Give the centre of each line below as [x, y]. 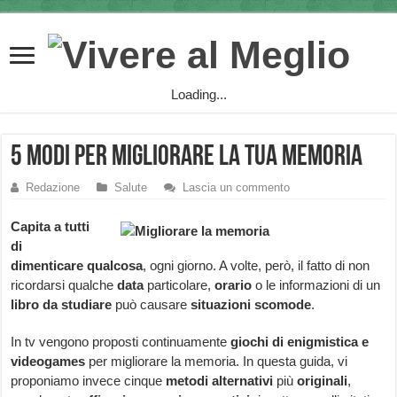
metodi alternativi [220, 381]
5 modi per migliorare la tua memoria [187, 158]
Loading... [198, 95]
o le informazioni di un [316, 285]
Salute [131, 188]
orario [234, 285]
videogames [48, 362]
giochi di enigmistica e [300, 342]
